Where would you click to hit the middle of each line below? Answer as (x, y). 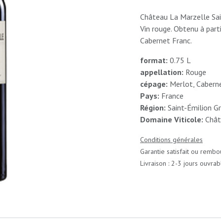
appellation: (162, 72)
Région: (153, 108)
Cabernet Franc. (166, 40)
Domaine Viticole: (172, 119)
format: (154, 60)
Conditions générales (171, 140)
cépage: (154, 84)
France (171, 96)
